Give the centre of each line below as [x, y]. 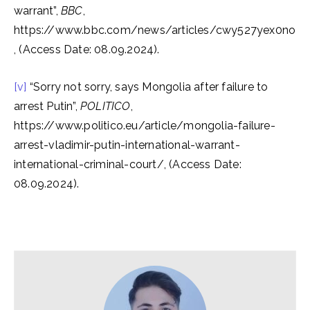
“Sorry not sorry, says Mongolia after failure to [147, 87]
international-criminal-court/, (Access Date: [128, 164]
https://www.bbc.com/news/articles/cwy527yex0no [155, 30]
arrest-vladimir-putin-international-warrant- [127, 145]
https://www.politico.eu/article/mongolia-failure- [145, 126]
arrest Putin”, [47, 106]
